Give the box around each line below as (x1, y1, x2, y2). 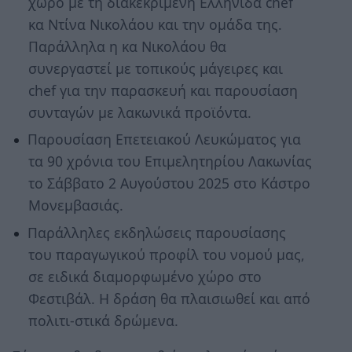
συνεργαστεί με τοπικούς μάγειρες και (27, 58, 283, 78)
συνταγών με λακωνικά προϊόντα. (27, 102, 251, 122)
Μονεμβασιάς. (27, 196, 123, 215)
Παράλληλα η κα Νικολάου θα (27, 36, 226, 56)
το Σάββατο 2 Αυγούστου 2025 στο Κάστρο (27, 174, 310, 193)
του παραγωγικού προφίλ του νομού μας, (27, 244, 305, 264)
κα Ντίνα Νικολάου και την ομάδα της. (27, 14, 282, 34)
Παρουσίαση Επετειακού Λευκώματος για (27, 130, 301, 149)
